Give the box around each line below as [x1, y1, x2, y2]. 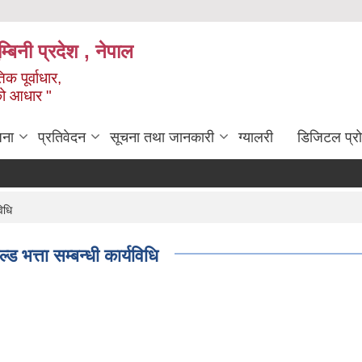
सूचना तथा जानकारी [110, 129, 214, 146]
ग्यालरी [238, 129, 273, 146]
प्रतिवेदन [38, 129, 86, 146]
